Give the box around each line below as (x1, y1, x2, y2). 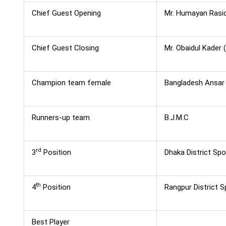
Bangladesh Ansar (164, 78, 224, 87)
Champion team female (31, 78, 111, 87)
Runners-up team (31, 112, 90, 122)
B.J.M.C (164, 112, 189, 122)
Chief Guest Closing (31, 43, 99, 52)
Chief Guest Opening (31, 8, 101, 18)
